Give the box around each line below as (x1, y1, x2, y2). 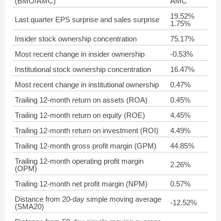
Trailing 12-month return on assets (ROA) (15, 96, 147, 104)
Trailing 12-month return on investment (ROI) (15, 126, 158, 135)
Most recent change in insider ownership (15, 50, 145, 58)
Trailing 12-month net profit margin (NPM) (15, 180, 147, 188)
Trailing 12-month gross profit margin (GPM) (15, 142, 156, 150)
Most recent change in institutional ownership (15, 80, 159, 89)
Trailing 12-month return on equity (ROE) (15, 111, 145, 119)
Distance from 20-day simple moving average (15, 195, 161, 203)
